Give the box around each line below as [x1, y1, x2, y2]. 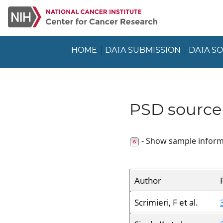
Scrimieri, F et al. [134, 197, 198, 208]
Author [134, 175, 161, 186]
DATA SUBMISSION [105, 45, 181, 55]
